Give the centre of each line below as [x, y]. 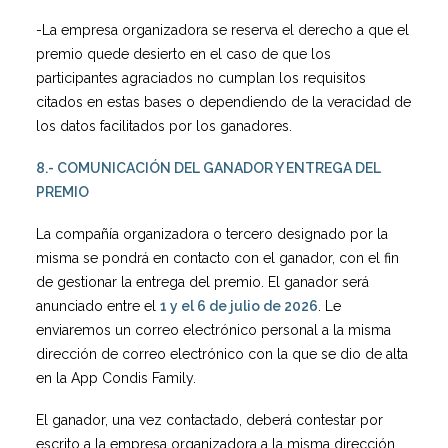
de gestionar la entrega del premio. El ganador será [202, 282]
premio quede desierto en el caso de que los [183, 54]
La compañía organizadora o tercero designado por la [212, 234]
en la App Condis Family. [116, 378]
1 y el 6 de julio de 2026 [239, 306]
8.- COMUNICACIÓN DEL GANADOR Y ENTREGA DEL [208, 168]
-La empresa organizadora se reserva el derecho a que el [222, 30]
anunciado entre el [98, 306]
